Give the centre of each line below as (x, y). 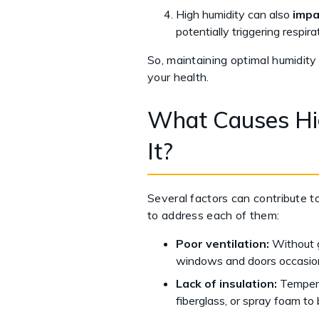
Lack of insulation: (228, 283)
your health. (178, 77)
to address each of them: (214, 215)
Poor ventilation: (224, 243)
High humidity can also (234, 14)
